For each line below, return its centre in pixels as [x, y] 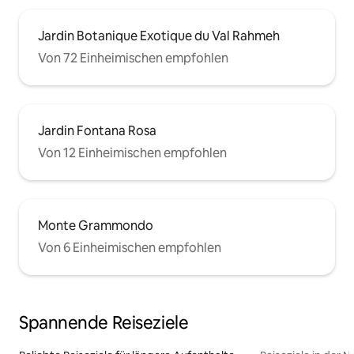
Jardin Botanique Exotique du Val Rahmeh [159, 36]
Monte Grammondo [96, 225]
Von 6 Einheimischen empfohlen [130, 247]
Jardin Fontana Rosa [97, 130]
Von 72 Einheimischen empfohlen [133, 58]
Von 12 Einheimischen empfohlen [132, 153]
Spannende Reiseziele [104, 322]
